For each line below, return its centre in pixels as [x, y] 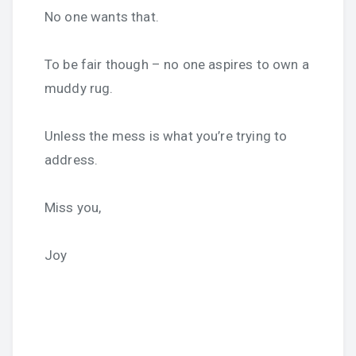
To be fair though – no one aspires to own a [177, 64]
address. [72, 160]
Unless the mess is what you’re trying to [166, 136]
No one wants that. [102, 17]
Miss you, [73, 207]
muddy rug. [79, 88]
